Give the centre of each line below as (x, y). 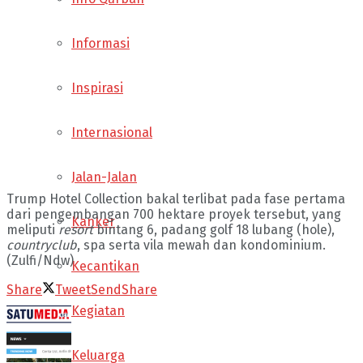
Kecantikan (105, 266)
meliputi (32, 229)
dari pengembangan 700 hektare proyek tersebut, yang (174, 214)
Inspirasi (97, 88)
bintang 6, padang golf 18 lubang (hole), (214, 229)
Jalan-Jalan (104, 177)
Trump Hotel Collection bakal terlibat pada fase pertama (176, 199)
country (29, 245)
